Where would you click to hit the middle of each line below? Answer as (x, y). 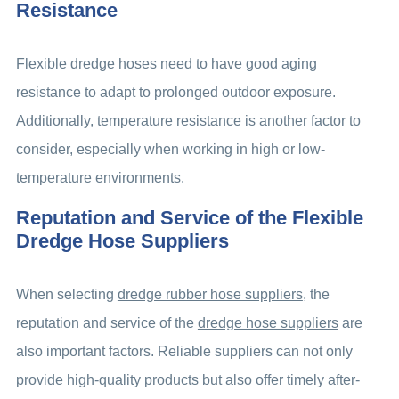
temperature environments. (100, 178)
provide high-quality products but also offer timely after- (187, 380)
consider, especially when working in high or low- (170, 150)
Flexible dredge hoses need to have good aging (166, 64)
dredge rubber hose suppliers (210, 295)
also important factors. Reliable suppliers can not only (184, 352)
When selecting (66, 295)
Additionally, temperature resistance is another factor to (188, 121)
